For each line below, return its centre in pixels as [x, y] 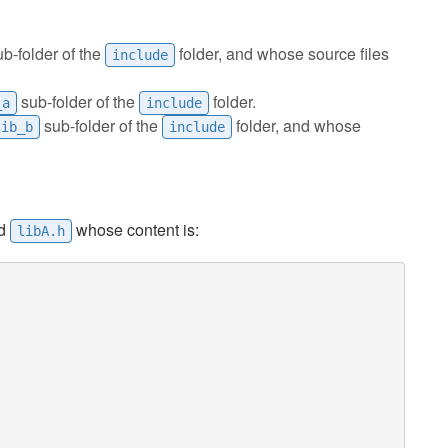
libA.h [41, 231]
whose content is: [135, 229]
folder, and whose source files [282, 53]
